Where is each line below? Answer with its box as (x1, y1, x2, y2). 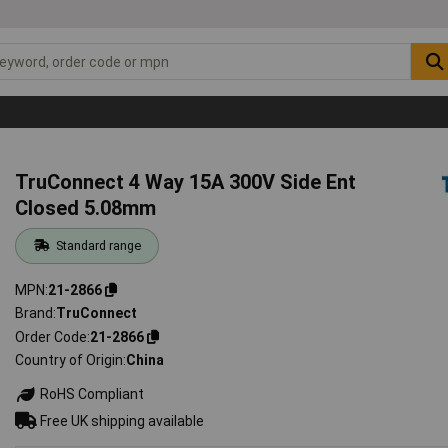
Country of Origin (15, 352, 124, 369)
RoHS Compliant (37, 386, 145, 403)
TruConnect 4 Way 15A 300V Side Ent (15, 169, 357, 194)
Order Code (15, 328, 88, 345)
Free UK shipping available (37, 412, 205, 429)
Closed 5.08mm (15, 195, 157, 220)
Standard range (55, 237, 141, 253)
